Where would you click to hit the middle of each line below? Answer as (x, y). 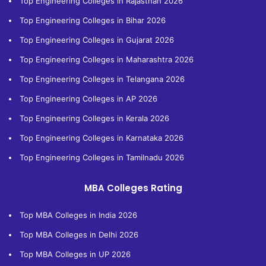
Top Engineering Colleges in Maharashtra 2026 (107, 59)
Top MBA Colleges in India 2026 (78, 215)
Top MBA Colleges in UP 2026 (75, 254)
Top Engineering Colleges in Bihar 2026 (93, 20)
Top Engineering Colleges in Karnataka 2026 (102, 137)
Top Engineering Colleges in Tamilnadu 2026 (102, 157)
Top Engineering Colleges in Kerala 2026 (94, 118)
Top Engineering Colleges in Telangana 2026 (102, 79)
